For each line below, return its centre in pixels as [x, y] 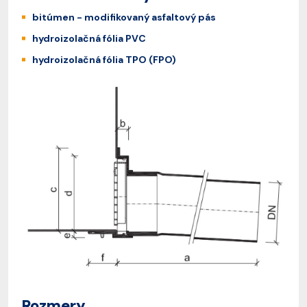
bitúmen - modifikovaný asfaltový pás [124, 17]
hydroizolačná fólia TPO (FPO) [104, 60]
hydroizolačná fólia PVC [89, 38]
